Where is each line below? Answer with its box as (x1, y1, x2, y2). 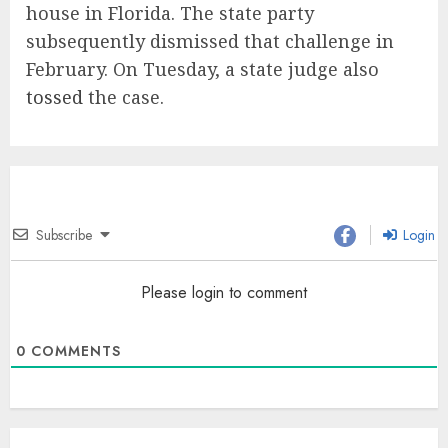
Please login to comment (141, 281, 307, 305)
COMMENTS (26, 341, 121, 362)
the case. (83, 84, 164, 109)
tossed (26, 84, 83, 109)
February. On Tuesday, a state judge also (26, 56, 379, 81)
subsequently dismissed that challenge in (26, 28, 394, 53)
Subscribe (36, 224, 92, 245)
